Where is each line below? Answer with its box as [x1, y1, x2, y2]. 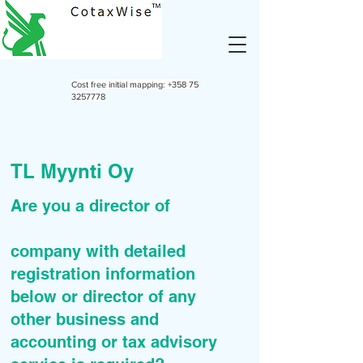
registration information [11, 264, 195, 284]
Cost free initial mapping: [71, 79, 168, 89]
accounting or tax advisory [11, 332, 217, 352]
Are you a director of [11, 196, 185, 216]
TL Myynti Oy [11, 160, 134, 182]
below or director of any [11, 287, 196, 306]
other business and [11, 310, 159, 329]
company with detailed [11, 241, 186, 261]
